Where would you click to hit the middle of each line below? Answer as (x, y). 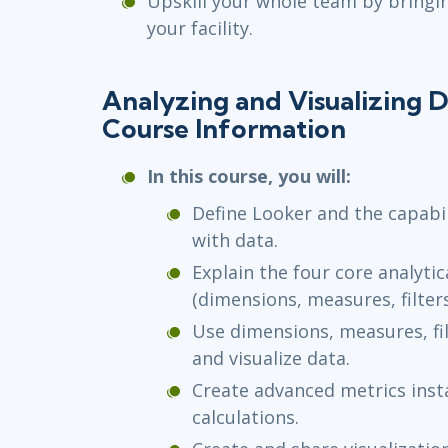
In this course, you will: (249, 176)
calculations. (245, 417)
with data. (235, 240)
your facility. (200, 28)
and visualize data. (271, 358)
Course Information (224, 129)
